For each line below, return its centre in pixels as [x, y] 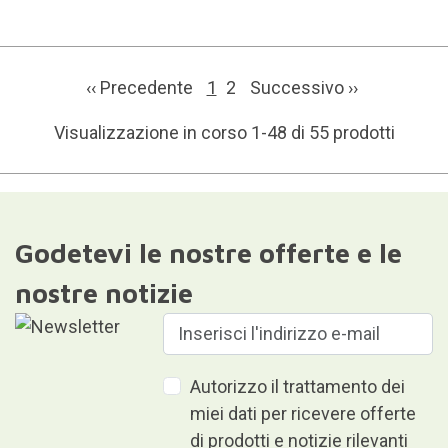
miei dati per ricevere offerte [303, 413]
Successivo [298, 87]
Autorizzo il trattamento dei [298, 386]
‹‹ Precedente [141, 87]
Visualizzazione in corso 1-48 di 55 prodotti [224, 132]
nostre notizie [103, 292]
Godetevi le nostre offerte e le [208, 252]
